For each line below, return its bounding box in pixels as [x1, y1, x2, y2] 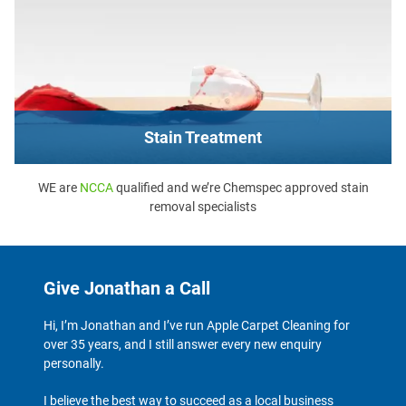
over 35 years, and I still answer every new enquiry [43, 336, 322, 352]
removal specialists [150, 198, 256, 214]
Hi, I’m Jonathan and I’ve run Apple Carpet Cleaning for [43, 317, 350, 333]
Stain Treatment [144, 127, 262, 147]
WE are [37, 179, 80, 195]
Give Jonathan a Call [43, 276, 210, 299]
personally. [43, 355, 104, 371]
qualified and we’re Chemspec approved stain [112, 179, 369, 195]
